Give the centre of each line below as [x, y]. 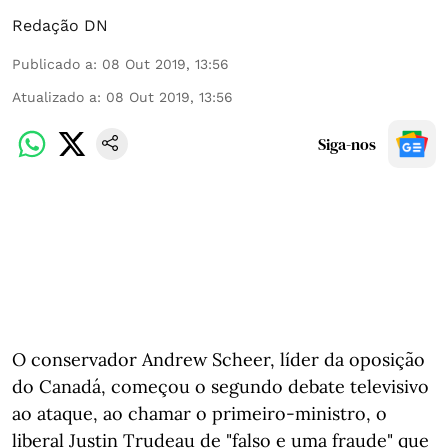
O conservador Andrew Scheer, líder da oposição [218, 359]
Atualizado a [54, 97]
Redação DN [60, 25]
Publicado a [52, 64]
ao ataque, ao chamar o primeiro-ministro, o [199, 413]
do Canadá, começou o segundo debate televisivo [220, 386]
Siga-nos [347, 144]
